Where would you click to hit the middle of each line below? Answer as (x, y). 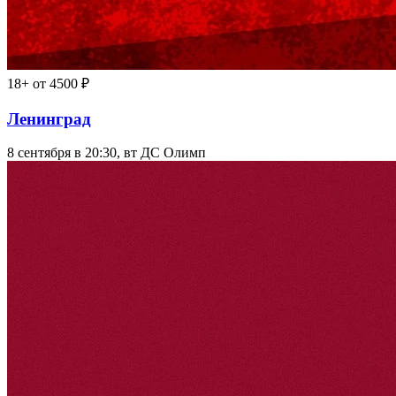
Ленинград (49, 118)
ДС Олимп (173, 153)
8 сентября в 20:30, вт (72, 153)
